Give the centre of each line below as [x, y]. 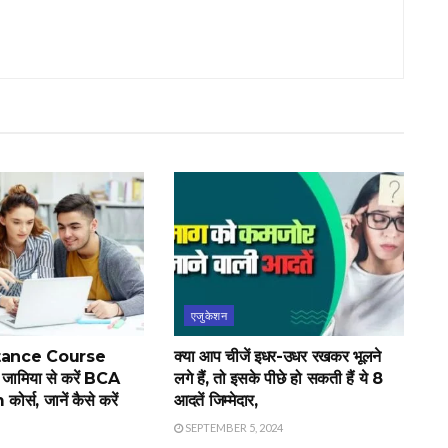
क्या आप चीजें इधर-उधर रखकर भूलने [277, 357]
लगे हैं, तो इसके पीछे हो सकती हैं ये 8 [278, 379]
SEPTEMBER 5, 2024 [232, 428]
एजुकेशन [209, 316]
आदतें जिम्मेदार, [215, 401]
